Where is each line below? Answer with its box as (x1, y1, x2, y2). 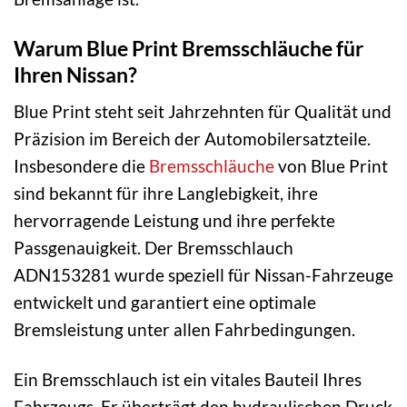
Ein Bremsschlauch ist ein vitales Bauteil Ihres (14, 368, 362, 390)
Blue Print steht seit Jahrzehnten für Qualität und (14, 101, 392, 123)
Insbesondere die (14, 155, 149, 177)
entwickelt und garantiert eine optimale (14, 292, 316, 313)
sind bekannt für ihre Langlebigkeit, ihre (14, 183, 318, 204)
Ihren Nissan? (14, 61, 137, 87)
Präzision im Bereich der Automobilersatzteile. (14, 128, 371, 150)
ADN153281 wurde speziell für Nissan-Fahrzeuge (14, 264, 393, 286)
